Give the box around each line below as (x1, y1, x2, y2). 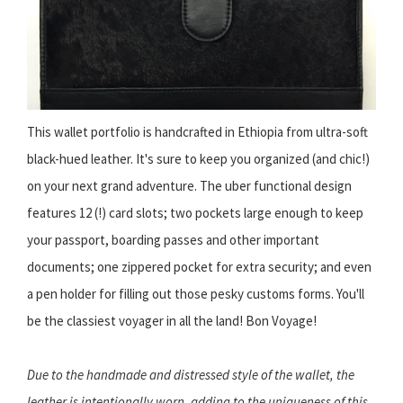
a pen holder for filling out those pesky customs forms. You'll (27, 285, 364, 303)
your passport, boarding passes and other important (27, 231, 319, 249)
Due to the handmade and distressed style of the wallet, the (27, 366, 354, 384)
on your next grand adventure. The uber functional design (27, 177, 352, 195)
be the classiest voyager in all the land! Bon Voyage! (27, 312, 317, 330)
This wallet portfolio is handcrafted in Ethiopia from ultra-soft (27, 123, 368, 141)
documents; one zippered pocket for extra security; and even (27, 258, 372, 276)
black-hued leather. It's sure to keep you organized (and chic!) (27, 150, 370, 168)
